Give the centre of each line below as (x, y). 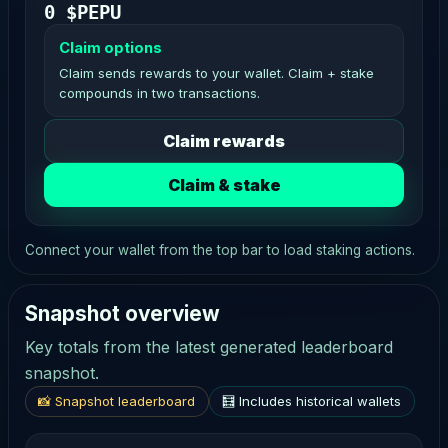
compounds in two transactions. (159, 93)
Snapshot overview (122, 314)
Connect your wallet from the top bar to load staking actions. (220, 249)
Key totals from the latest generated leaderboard (209, 347)
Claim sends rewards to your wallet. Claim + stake (216, 73)
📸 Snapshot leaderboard (117, 401)
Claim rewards (224, 141)
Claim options (110, 48)
